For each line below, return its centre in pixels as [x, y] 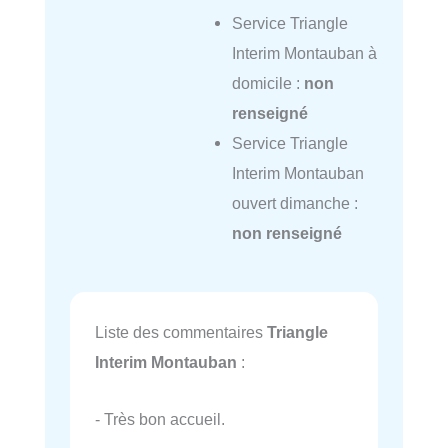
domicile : [267, 82]
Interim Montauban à [304, 52]
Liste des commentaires [181, 332]
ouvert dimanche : [294, 202]
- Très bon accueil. [160, 418]
